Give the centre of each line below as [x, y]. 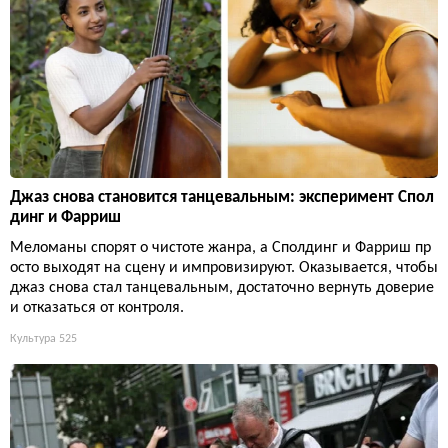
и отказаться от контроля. [97, 308]
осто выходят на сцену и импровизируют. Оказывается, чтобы [224, 268]
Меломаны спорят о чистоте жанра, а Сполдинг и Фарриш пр [220, 248]
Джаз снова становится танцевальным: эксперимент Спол [222, 198]
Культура [33, 339]
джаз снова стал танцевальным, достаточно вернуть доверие [222, 288]
